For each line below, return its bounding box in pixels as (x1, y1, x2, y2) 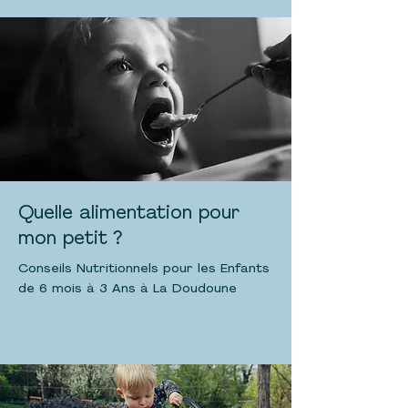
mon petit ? (18, 230, 122, 249)
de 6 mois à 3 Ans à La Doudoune (18, 282, 237, 296)
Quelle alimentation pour (18, 205, 240, 223)
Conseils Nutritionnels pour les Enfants (18, 262, 270, 276)
